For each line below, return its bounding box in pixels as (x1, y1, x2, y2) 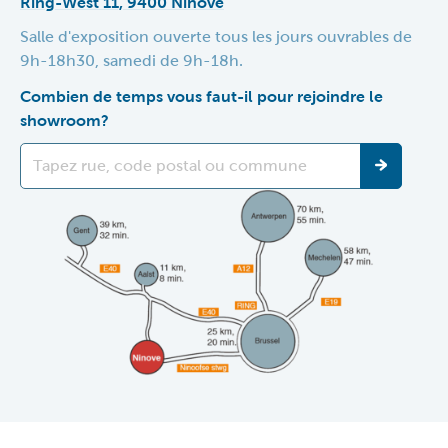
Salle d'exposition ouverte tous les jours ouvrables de (20, 28, 412, 46)
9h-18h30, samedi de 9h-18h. (20, 52, 243, 70)
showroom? (20, 112, 109, 130)
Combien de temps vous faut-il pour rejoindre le (20, 88, 383, 106)
